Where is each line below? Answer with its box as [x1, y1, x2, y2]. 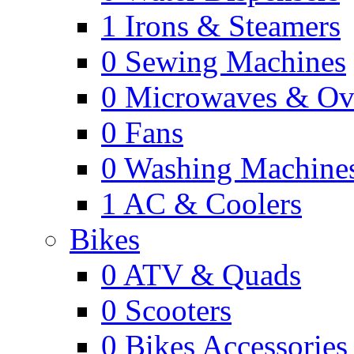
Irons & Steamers [125, 9, 341, 43]
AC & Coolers [123, 186, 302, 220]
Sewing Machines [125, 44, 346, 78]
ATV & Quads [123, 258, 301, 292]
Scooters [125, 293, 232, 327]
